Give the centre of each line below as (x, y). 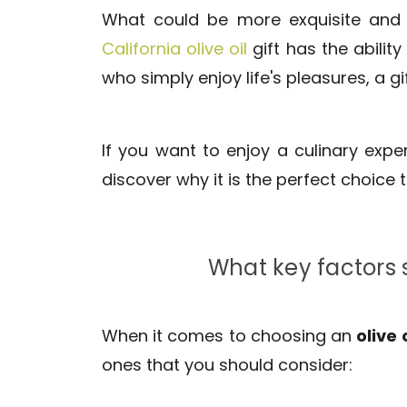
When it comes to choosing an (229, 336)
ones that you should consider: (227, 365)
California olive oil (175, 48)
